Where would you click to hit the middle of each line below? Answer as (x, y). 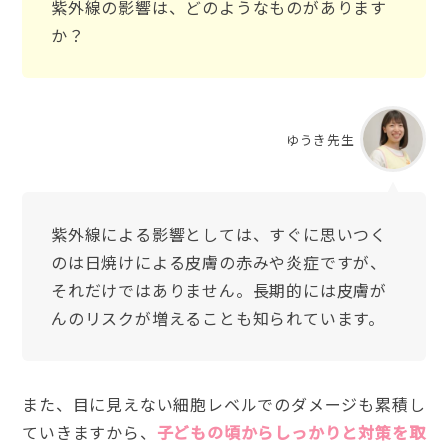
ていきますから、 (89, 431)
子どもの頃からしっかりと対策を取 (291, 431)
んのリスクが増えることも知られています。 (217, 318)
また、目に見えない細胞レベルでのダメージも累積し (224, 403)
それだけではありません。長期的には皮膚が (218, 290)
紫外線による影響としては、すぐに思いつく (218, 234)
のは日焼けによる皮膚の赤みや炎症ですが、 (218, 262)
